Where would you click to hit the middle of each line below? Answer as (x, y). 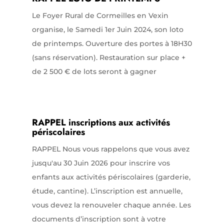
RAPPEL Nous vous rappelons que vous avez (110, 149)
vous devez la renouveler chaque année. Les (111, 205)
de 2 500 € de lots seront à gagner (94, 72)
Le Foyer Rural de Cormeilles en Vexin (100, 16)
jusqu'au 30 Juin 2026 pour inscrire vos (101, 163)
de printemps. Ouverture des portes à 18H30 (112, 44)
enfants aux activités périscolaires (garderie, (111, 177)
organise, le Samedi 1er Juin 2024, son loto (107, 30)
